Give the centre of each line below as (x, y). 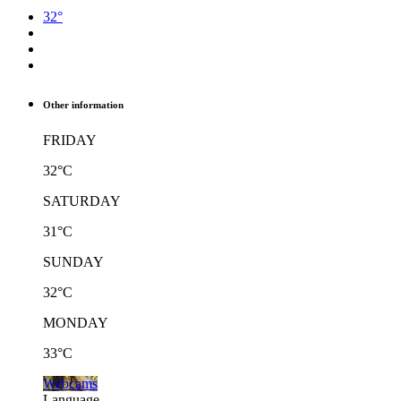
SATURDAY (82, 200)
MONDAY (76, 322)
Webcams (70, 383)
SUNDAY (73, 261)
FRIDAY (70, 140)
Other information (83, 104)
